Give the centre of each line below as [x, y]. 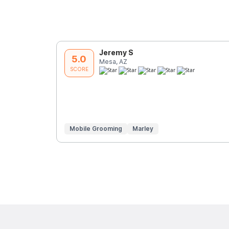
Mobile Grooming [96, 128]
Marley [143, 128]
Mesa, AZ [113, 61]
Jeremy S [116, 52]
